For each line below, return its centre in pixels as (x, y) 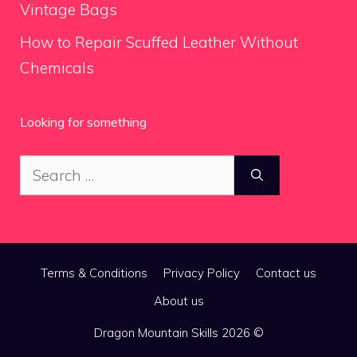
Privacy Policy (202, 273)
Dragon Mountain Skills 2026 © (178, 333)
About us (178, 301)
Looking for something (83, 122)
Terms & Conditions (94, 273)
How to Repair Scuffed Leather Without (159, 42)
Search (43, 167)
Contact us (286, 273)
